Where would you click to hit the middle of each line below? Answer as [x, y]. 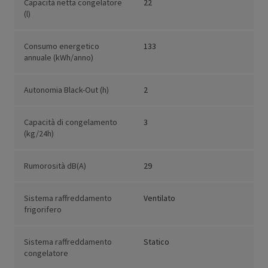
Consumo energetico [62, 46]
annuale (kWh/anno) [59, 58]
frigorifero [43, 210]
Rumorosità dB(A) [55, 166]
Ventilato [159, 198]
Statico [156, 242]
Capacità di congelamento [71, 122]
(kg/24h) [39, 134]
